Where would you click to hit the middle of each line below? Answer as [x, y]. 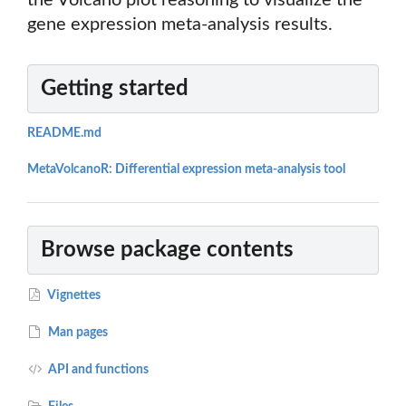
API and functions [97, 369]
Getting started [115, 89]
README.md [64, 134]
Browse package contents [167, 250]
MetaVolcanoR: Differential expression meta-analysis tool [186, 170]
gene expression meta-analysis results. [180, 25]
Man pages [77, 332]
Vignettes [73, 295]
